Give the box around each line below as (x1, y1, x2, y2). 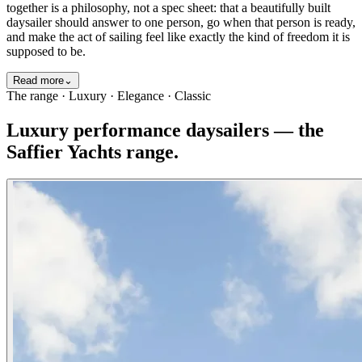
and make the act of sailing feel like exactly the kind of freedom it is (6, 29, 350, 44)
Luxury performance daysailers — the (6, 119, 324, 141)
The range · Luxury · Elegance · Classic (6, 88, 211, 103)
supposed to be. (6, 44, 86, 58)
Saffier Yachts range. (6, 141, 179, 162)
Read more (13, 74, 64, 86)
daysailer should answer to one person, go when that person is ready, (6, 15, 356, 29)
